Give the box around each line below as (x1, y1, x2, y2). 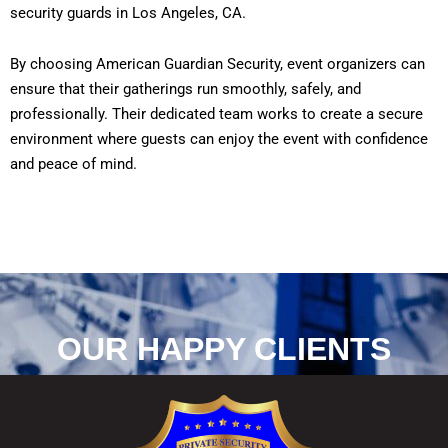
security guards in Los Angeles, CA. (10, 3, 246, 22)
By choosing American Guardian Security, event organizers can (10, 55, 425, 74)
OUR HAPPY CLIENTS (57, 331, 391, 368)
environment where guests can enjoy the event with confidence (10, 130, 428, 149)
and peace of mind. (10, 155, 137, 174)
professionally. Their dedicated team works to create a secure (10, 105, 423, 124)
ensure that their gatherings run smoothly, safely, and (10, 80, 361, 99)
